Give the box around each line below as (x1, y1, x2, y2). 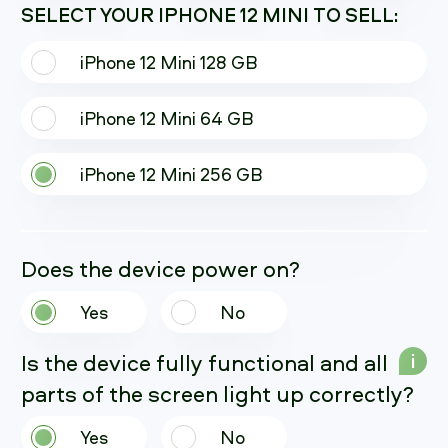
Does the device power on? (21, 253, 300, 285)
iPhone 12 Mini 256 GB (79, 161, 263, 187)
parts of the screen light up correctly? (21, 378, 414, 410)
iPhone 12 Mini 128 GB (79, 49, 258, 75)
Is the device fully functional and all (21, 347, 388, 379)
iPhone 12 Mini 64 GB (79, 105, 254, 131)
